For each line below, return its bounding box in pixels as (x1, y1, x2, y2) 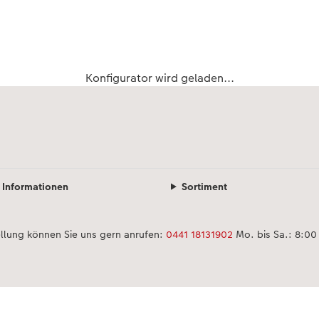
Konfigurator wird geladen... (85, 69, 234, 86)
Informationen (1, 179, 68, 194)
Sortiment (181, 179, 227, 194)
